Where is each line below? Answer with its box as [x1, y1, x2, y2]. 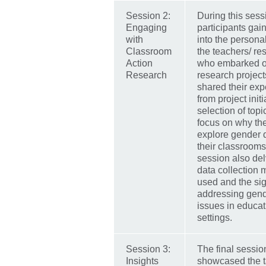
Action [126, 58, 153, 69]
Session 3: [126, 244, 170, 255]
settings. [197, 213, 232, 223]
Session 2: [126, 11, 170, 21]
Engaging [126, 23, 167, 33]
